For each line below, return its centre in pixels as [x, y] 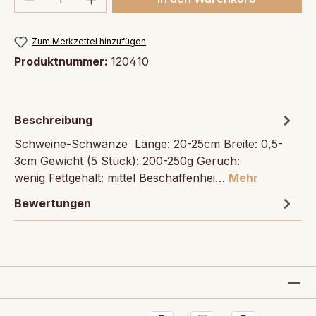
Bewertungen [53, 203]
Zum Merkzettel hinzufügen [89, 41]
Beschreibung [53, 120]
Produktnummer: [62, 61]
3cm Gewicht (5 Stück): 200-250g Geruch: [127, 160]
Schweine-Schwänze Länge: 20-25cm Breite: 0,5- [148, 144]
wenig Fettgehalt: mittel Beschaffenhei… [121, 177]
